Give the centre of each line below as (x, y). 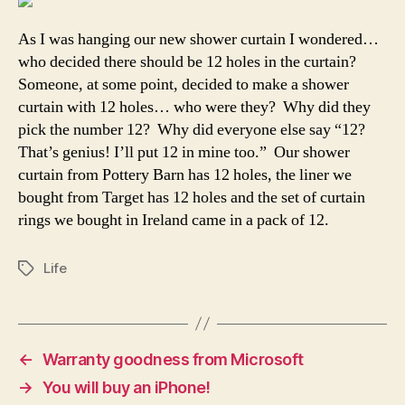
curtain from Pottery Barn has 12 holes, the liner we (185, 174)
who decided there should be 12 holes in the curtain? (189, 61)
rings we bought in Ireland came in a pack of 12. (174, 220)
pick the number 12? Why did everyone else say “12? (192, 129)
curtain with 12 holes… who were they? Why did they (194, 107)
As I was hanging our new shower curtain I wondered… (198, 39)
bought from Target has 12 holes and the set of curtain (192, 197)
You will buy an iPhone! (126, 387)
